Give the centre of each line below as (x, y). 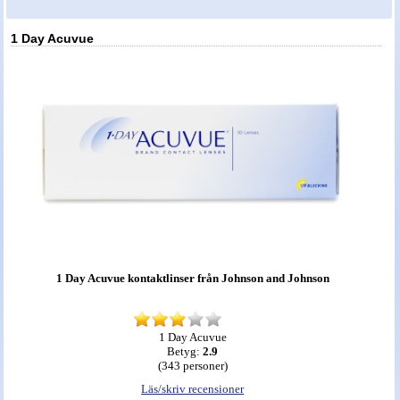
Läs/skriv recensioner (193, 389)
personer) (204, 366)
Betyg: (185, 352)
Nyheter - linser (58, 30)
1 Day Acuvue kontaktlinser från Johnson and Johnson (192, 279)
